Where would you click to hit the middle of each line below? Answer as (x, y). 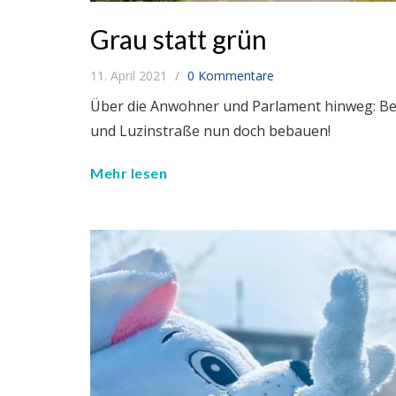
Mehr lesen (129, 173)
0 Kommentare (231, 76)
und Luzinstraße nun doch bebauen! (210, 131)
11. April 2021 (130, 76)
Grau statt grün (179, 39)
